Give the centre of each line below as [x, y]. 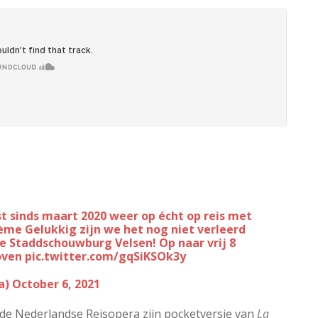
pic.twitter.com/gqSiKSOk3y [105, 256]
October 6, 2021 [56, 284]
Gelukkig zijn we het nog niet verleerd [134, 229]
